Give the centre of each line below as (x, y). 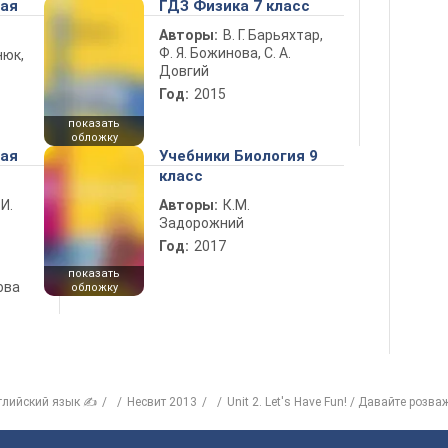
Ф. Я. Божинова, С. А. (225, 53)
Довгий (184, 71)
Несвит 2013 (162, 402)
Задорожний (201, 223)
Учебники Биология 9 (238, 156)
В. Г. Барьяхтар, (273, 35)
